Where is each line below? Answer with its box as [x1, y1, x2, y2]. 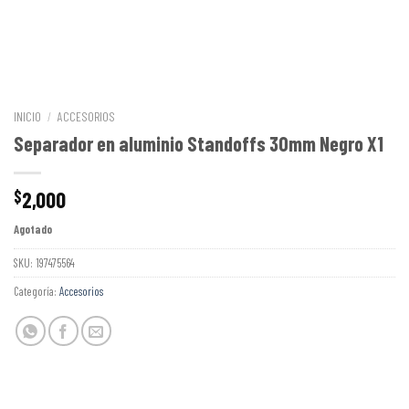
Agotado [14, 221, 52, 236]
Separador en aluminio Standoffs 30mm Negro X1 [14, 131, 383, 155]
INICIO [14, 109, 41, 124]
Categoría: [14, 283, 59, 299]
